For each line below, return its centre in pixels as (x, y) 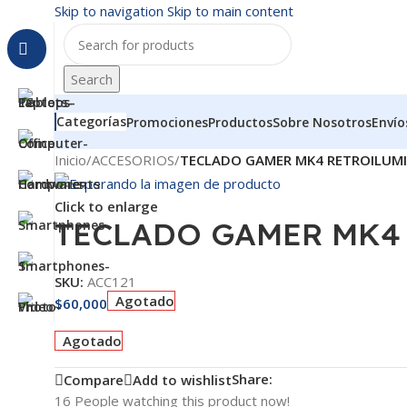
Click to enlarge (106, 207)
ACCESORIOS (133, 160)
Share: (252, 378)
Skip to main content (230, 11)
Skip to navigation (111, 11)
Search (92, 79)
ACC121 (112, 281)
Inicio (70, 160)
